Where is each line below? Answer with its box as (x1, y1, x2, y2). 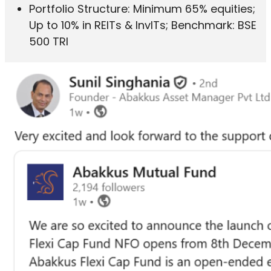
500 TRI (29, 34, 68, 50)
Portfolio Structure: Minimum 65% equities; (29, 1, 255, 17)
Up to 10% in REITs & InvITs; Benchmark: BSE (29, 18, 256, 33)
